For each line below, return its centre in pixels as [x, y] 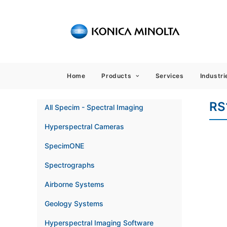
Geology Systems [74, 203]
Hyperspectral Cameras [84, 126]
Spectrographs [70, 165]
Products [117, 76]
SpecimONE [64, 146]
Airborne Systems [74, 184]
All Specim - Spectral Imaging [94, 107]
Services [169, 76]
